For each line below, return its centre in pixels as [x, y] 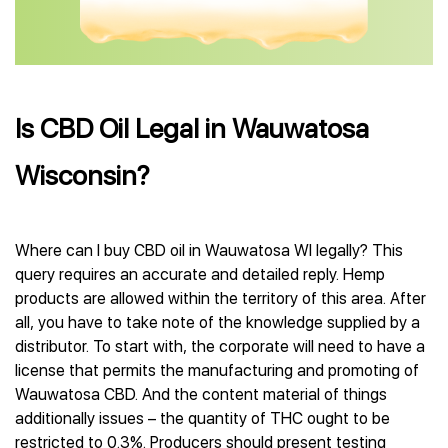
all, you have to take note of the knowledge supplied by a [217, 322]
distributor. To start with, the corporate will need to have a [220, 346]
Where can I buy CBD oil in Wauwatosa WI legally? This [209, 250]
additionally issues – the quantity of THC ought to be [202, 418]
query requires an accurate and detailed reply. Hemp [200, 274]
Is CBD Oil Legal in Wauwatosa [192, 128]
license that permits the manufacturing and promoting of [217, 370]
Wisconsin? [82, 175]
